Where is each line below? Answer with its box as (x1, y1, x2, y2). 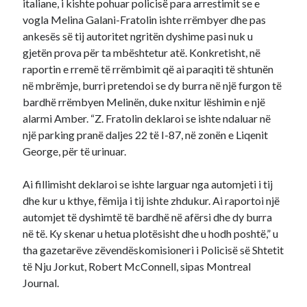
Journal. (23, 276, 60, 289)
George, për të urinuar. (23, 145, 127, 158)
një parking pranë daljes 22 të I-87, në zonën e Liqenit (23, 128, 269, 141)
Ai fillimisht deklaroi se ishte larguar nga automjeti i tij (23, 177, 273, 191)
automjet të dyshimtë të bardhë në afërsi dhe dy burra (23, 210, 273, 223)
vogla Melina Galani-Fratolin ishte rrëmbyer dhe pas (23, 13, 267, 26)
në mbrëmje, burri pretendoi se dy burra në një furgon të (23, 79, 282, 92)
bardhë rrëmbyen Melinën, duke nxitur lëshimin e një (23, 95, 266, 108)
